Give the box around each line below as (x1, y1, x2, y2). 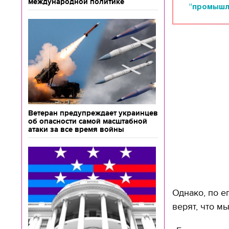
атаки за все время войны (28, 125, 124, 133)
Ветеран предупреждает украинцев (28, 109, 158, 117)
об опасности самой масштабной (28, 117, 147, 125)
